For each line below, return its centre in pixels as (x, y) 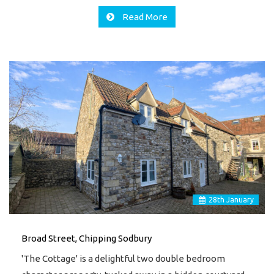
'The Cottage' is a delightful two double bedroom (123, 258)
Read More (144, 17)
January (239, 200)
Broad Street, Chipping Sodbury (87, 238)
